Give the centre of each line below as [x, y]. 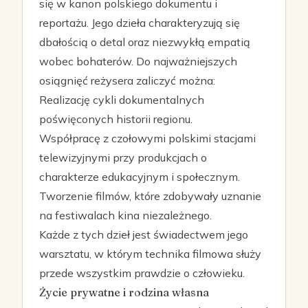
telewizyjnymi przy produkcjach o [123, 157]
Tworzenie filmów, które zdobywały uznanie [150, 196]
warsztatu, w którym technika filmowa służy [150, 254]
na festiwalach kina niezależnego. [125, 215]
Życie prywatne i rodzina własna [124, 292]
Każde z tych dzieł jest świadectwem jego [144, 234]
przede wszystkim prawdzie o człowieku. [142, 273]
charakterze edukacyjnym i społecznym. [140, 177]
